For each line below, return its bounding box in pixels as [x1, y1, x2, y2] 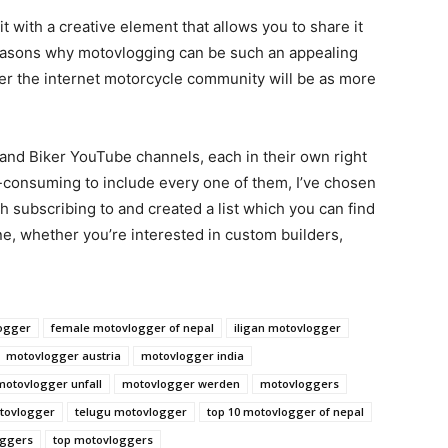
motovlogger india [141, 348, 244, 364]
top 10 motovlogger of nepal [207, 404, 364, 420]
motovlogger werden [122, 376, 240, 392]
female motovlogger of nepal [51, 320, 214, 336]
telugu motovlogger [75, 404, 187, 420]
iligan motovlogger [234, 320, 341, 336]
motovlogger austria [6, 348, 121, 364]
